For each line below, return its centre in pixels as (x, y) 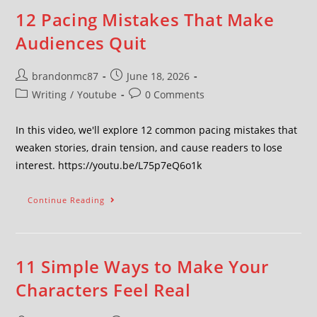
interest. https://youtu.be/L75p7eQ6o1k (109, 165)
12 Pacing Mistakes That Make (145, 19)
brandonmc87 (65, 76)
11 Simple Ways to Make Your (142, 266)
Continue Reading (67, 200)
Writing (50, 94)
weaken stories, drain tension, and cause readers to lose (149, 148)
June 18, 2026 (158, 76)
